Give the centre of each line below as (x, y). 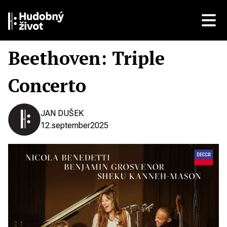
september (71, 125)
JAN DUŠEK (62, 113)
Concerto (47, 85)
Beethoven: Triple (94, 58)
